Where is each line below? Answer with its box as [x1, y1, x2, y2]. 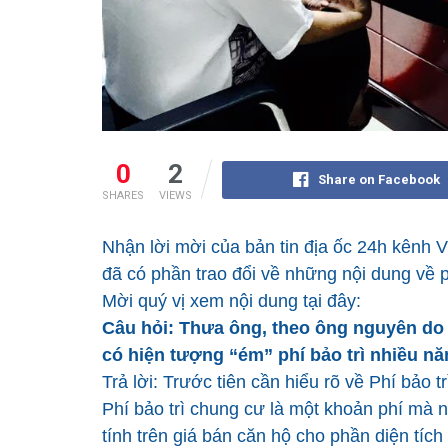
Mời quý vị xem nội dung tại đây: [102, 291, 361, 312]
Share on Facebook [317, 172, 440, 188]
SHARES [102, 189, 144, 203]
